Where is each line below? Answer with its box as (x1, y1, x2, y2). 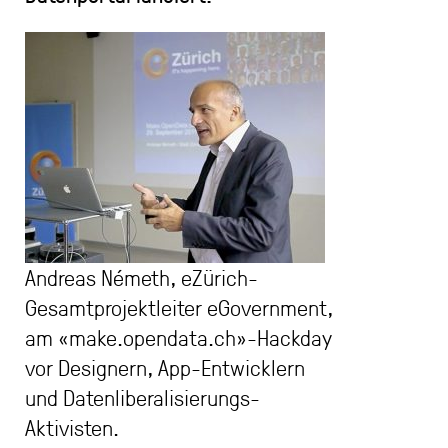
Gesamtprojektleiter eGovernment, (25, 294, 333, 321)
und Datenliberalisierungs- (25, 384, 260, 411)
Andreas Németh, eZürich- (25, 264, 258, 291)
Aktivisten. (25, 414, 119, 441)
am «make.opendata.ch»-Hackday (25, 324, 332, 351)
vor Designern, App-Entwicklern (25, 354, 305, 381)
